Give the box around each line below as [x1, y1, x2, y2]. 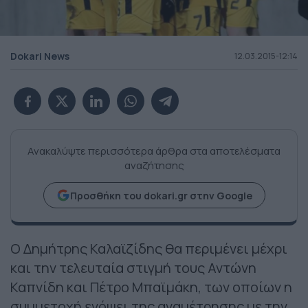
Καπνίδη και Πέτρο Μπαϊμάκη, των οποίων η [10, 278, 292, 297]
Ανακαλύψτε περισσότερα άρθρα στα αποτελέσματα [27, 144, 280, 159]
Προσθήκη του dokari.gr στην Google [69, 188, 252, 202]
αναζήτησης [124, 158, 184, 173]
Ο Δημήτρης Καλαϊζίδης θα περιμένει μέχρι [10, 239, 287, 258]
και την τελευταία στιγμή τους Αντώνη [10, 258, 256, 278]
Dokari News [10, 49, 69, 63]
